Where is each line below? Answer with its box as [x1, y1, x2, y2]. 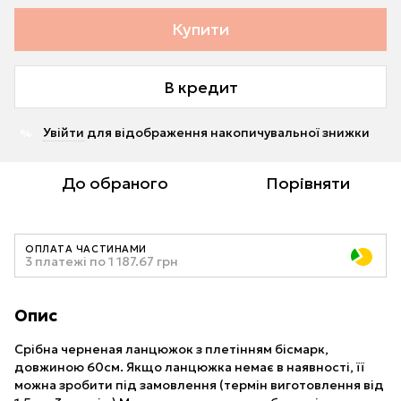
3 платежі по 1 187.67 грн [25, 253, 178, 269]
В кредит [163, 76, 238, 98]
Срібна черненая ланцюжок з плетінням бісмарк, [14, 341, 328, 357]
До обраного [61, 173, 168, 193]
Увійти [43, 124, 84, 141]
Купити [172, 19, 229, 39]
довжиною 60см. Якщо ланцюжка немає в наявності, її [14, 359, 364, 375]
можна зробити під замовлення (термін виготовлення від [14, 377, 384, 393]
